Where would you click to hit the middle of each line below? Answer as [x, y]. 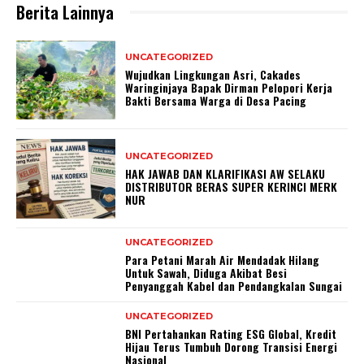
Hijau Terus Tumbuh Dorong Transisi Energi [232, 347]
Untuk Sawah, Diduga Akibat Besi [206, 273]
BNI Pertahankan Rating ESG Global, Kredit [231, 334]
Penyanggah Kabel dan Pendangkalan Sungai [234, 286]
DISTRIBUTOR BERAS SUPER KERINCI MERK [232, 186]
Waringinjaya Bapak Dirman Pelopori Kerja [229, 87]
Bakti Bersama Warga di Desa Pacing [216, 100]
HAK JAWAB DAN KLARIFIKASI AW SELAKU [225, 173]
